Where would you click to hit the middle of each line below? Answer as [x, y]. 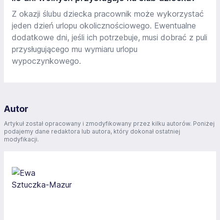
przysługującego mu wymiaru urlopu [75, 49]
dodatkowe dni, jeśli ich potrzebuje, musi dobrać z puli [110, 37]
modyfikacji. [21, 139]
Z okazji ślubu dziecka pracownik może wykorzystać [108, 14]
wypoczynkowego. [46, 61]
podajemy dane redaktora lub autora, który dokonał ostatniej [92, 131]
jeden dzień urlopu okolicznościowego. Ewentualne [104, 26]
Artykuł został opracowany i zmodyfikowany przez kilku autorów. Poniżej [109, 124]
